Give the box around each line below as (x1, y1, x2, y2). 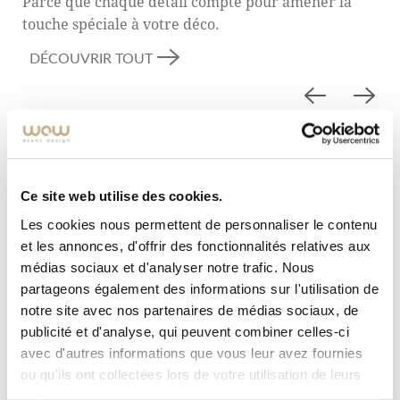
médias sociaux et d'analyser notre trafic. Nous (21, 259, 315, 275)
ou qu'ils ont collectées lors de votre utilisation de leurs (21, 366, 362, 382)
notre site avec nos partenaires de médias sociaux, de (21, 302, 359, 318)
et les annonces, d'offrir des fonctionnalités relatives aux (21, 237, 371, 254)
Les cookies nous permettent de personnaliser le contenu (21, 216, 378, 232)
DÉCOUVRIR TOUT (29, 46, 153, 68)
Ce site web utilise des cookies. (21, 188, 222, 204)
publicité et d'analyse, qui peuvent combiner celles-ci (21, 323, 349, 339)
